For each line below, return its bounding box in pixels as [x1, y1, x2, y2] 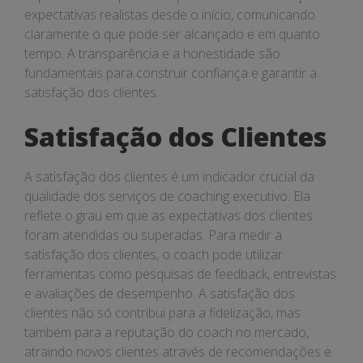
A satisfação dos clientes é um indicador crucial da [24, 168, 314, 186]
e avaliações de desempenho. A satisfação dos [24, 284, 295, 302]
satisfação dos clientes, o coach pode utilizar [24, 246, 283, 263]
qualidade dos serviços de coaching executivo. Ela [24, 187, 310, 205]
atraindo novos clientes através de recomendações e [24, 343, 331, 361]
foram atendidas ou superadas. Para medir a [24, 226, 282, 244]
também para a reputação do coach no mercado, [24, 323, 309, 341]
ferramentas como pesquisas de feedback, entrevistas [24, 265, 336, 283]
